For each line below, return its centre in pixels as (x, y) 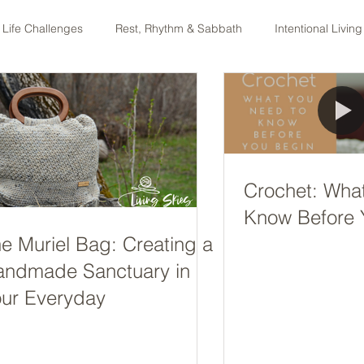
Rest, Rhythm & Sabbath (179, 28)
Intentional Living (318, 28)
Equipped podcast (91, 93)
